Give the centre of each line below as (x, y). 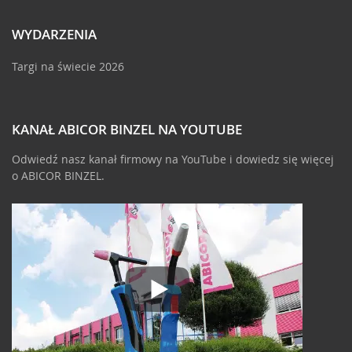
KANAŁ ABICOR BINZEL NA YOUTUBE (127, 129)
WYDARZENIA (54, 34)
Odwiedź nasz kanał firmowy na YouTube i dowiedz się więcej (173, 159)
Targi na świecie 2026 (68, 66)
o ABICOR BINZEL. (58, 175)
